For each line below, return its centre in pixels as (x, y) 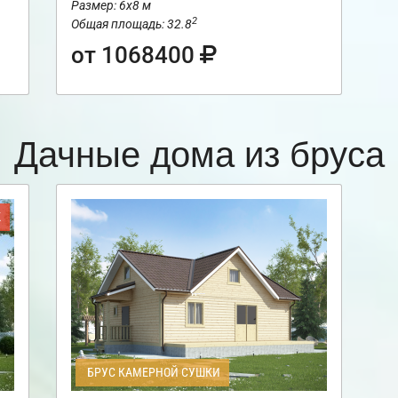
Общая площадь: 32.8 (131, 24)
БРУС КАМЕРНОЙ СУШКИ (152, 373)
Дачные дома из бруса (199, 152)
